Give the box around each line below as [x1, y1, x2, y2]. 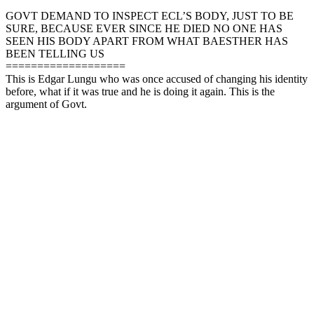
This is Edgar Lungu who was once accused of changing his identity [6, 72, 308, 85]
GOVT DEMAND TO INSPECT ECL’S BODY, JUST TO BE [6, 9, 294, 22]
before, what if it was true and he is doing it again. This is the [6, 85, 275, 97]
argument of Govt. [6, 97, 87, 110]
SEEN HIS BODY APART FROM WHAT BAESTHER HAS [6, 34, 288, 47]
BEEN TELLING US [6, 47, 104, 60]
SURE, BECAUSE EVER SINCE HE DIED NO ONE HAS [6, 22, 282, 34]
